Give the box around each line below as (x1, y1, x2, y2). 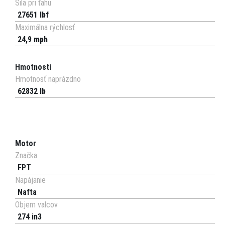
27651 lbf (18, 10, 49, 20)
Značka (15, 151, 37, 161)
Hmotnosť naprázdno (15, 74, 81, 84)
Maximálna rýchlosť (15, 23, 75, 33)
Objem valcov (15, 200, 58, 210)
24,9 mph (18, 35, 48, 45)
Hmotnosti (15, 62, 51, 72)
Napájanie (15, 175, 46, 185)
